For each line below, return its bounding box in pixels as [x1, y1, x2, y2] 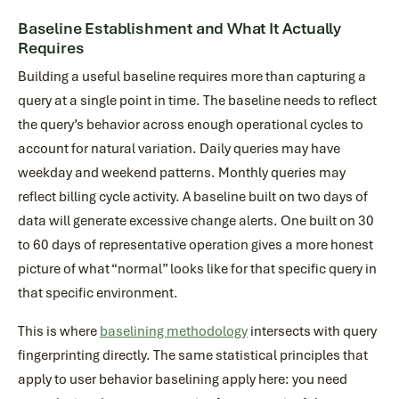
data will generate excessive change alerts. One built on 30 [18, 212, 374, 230]
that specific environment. [18, 284, 178, 302]
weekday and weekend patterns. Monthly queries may [18, 164, 346, 182]
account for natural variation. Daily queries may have [18, 140, 340, 158]
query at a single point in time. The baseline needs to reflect [18, 92, 377, 110]
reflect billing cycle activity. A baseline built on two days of [18, 188, 368, 206]
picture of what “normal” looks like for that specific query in [18, 260, 377, 278]
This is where [18, 322, 100, 340]
